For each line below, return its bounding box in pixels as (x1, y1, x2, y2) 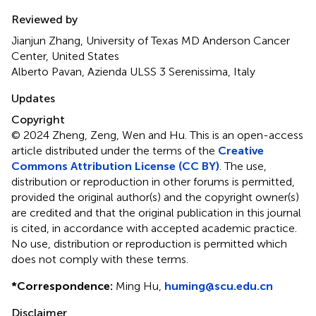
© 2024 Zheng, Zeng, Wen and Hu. (11, 128, 190, 142)
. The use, (219, 159, 267, 173)
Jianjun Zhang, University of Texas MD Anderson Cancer (11, 33, 290, 47)
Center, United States (11, 49, 119, 63)
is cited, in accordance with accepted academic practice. (11, 221, 297, 235)
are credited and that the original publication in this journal (11, 205, 301, 219)
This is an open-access (190, 128, 303, 142)
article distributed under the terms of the (11, 143, 218, 157)
